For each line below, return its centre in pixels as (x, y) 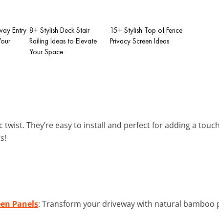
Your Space (46, 52)
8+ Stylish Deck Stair (59, 30)
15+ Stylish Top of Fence (146, 30)
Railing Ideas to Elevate (63, 41)
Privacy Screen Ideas (140, 41)
